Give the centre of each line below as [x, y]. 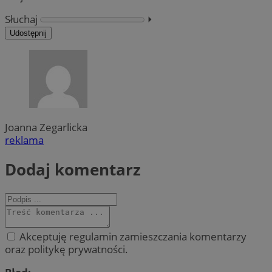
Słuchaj [21, 19]
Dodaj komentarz [73, 169]
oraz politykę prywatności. [66, 249]
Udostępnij [28, 33]
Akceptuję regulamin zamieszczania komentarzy [132, 236]
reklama [24, 140]
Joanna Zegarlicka [46, 127]
